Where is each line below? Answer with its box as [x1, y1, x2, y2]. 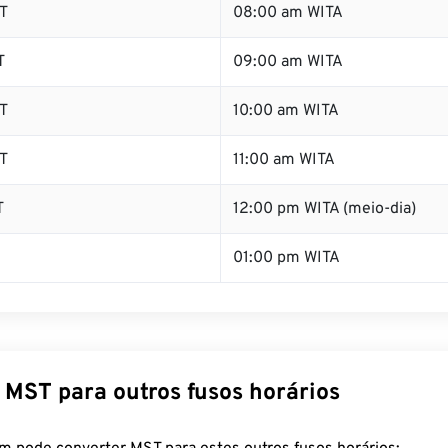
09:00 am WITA [233, 52, 343, 72]
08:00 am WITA [233, 3, 343, 23]
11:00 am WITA [233, 150, 335, 170]
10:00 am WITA [233, 101, 339, 121]
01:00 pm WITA [233, 248, 340, 268]
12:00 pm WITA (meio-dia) [233, 199, 416, 219]
